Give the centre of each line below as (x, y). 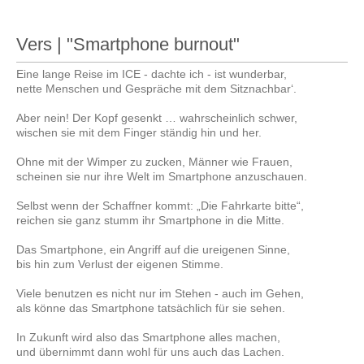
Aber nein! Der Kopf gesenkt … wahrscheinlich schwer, (157, 117)
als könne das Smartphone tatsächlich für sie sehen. (151, 308)
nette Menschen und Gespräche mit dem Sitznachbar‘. (156, 88)
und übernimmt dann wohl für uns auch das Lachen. (150, 351)
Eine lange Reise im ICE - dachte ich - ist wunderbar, (152, 74)
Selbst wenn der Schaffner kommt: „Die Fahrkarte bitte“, (160, 205)
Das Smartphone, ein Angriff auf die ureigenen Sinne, (153, 249)
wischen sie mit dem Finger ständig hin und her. (139, 132)
